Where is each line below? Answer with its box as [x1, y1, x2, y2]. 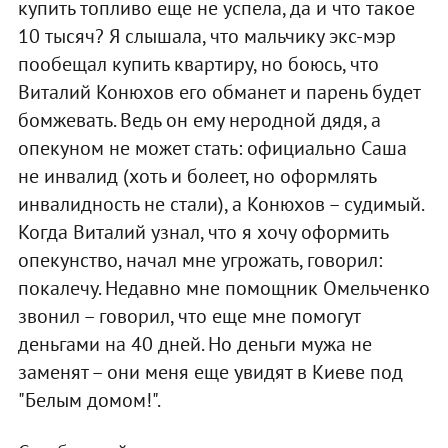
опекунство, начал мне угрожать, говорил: [17, 247, 382, 274]
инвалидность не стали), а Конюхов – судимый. [17, 191, 423, 218]
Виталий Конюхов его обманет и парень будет [17, 79, 420, 106]
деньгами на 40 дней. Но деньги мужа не [17, 331, 372, 358]
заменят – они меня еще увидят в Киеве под [17, 359, 403, 386]
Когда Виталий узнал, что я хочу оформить [17, 219, 388, 246]
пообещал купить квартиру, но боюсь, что [17, 51, 379, 78]
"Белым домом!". [17, 387, 161, 414]
